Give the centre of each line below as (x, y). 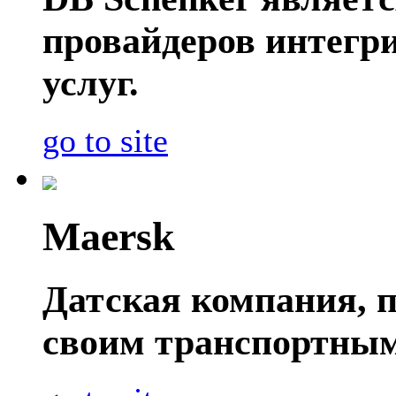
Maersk (109, 236)
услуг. (91, 84)
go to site (105, 141)
